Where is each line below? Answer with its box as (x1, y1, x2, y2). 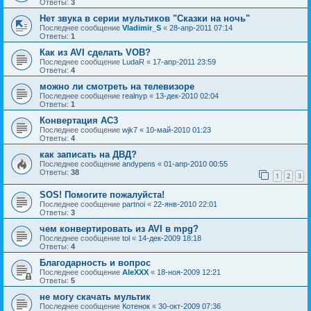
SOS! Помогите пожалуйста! (40, 190, 165, 201)
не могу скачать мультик (40, 292, 151, 303)
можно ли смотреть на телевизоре (40, 81, 194, 92)
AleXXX (122, 268, 149, 277)
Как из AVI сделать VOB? (40, 47, 151, 58)
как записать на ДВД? (40, 149, 137, 160)
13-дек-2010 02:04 (155, 91, 219, 100)
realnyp (122, 91, 147, 100)
